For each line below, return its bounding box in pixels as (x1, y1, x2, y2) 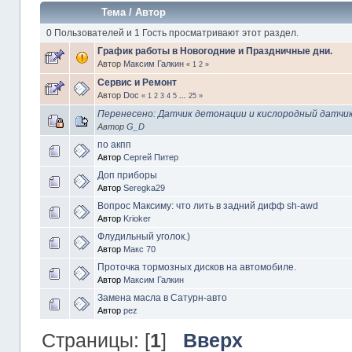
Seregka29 (123, 182, 165, 192)
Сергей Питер (123, 152, 178, 162)
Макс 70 (123, 244, 156, 254)
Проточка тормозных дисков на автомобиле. (97, 261, 296, 273)
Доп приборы (97, 169, 157, 181)
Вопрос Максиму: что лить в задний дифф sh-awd (97, 200, 318, 211)
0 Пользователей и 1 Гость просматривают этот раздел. (46, 27, 299, 38)
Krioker (123, 213, 151, 223)
